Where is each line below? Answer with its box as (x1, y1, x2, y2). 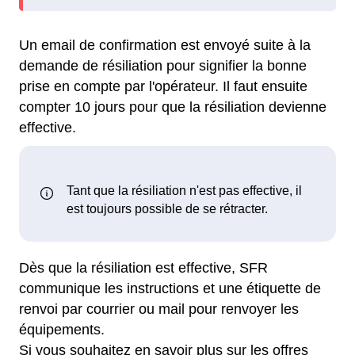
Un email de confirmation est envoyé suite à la (19, 36, 311, 53)
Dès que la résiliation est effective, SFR (19, 260, 268, 277)
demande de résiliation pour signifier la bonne (19, 57, 307, 74)
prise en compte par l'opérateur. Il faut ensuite (19, 78, 307, 94)
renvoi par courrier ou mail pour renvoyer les (19, 301, 299, 318)
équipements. (19, 322, 105, 338)
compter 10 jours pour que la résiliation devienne (19, 98, 326, 115)
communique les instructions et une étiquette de (19, 281, 321, 297)
